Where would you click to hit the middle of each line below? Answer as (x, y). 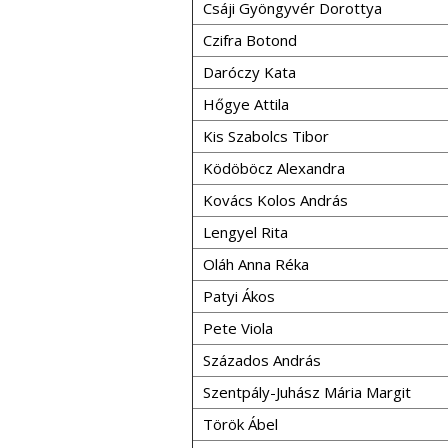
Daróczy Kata (249, 72)
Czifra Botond (250, 40)
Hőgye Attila (246, 104)
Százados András (262, 360)
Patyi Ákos (239, 296)
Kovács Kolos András (275, 200)
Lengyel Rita (245, 232)
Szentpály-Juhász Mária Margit (307, 392)
